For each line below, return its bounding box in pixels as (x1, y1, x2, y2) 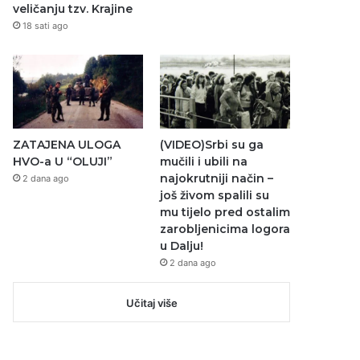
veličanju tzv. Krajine (13, 2, 133, 17)
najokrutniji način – (159, 170, 273, 186)
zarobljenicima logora (159, 221, 290, 236)
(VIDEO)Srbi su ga (159, 137, 264, 152)
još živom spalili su (159, 187, 269, 202)
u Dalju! (159, 238, 203, 253)
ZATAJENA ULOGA (13, 137, 121, 152)
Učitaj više (125, 296, 178, 309)
